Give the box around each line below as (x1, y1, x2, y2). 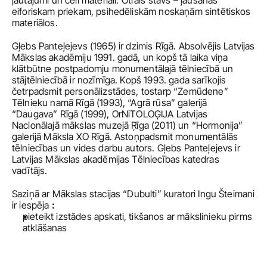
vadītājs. (12, 164, 48, 176)
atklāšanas (23, 222, 70, 234)
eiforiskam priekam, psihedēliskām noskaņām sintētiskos (12, 5, 251, 17)
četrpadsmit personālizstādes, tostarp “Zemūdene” (12, 85, 228, 97)
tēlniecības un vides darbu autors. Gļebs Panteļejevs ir (12, 142, 240, 154)
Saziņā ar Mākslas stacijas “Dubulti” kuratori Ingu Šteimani (12, 188, 255, 200)
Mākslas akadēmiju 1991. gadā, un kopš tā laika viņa (12, 51, 228, 63)
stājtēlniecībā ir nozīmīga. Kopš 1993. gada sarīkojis (12, 74, 226, 86)
